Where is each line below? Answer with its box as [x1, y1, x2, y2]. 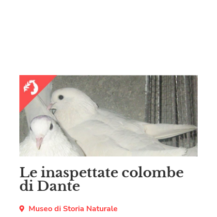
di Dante [19, 178, 80, 195]
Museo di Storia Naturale [29, 203, 118, 215]
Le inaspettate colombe [19, 164, 184, 182]
